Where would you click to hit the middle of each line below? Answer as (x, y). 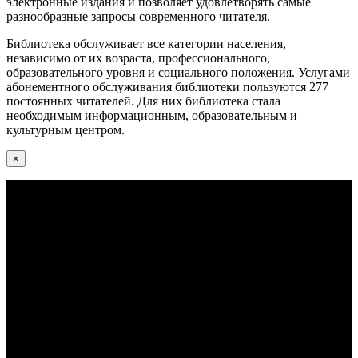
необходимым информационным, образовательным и (152, 115)
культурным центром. (66, 129)
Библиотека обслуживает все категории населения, (146, 43)
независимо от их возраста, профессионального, (138, 58)
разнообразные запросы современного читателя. (138, 16)
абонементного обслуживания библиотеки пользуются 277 (167, 86)
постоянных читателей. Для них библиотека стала (143, 101)
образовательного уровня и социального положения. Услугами (178, 72)
